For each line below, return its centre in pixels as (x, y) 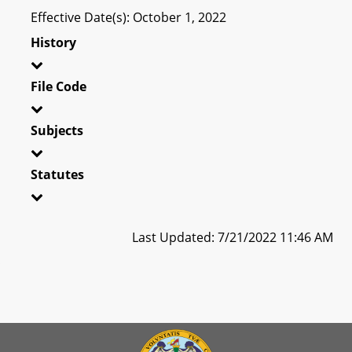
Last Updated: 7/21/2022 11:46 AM (233, 237)
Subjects (57, 130)
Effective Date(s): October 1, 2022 (128, 17)
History (53, 42)
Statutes (57, 174)
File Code (59, 86)
